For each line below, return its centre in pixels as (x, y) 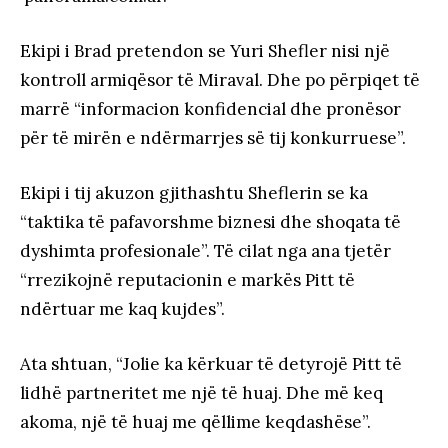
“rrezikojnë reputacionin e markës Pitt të (187, 280)
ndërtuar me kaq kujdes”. (122, 309)
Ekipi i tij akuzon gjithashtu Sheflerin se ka (194, 193)
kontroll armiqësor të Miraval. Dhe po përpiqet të (220, 80)
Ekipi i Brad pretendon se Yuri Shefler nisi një (205, 51)
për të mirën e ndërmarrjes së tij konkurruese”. (213, 138)
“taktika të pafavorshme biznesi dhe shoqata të (210, 222)
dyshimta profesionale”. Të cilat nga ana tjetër (205, 251)
